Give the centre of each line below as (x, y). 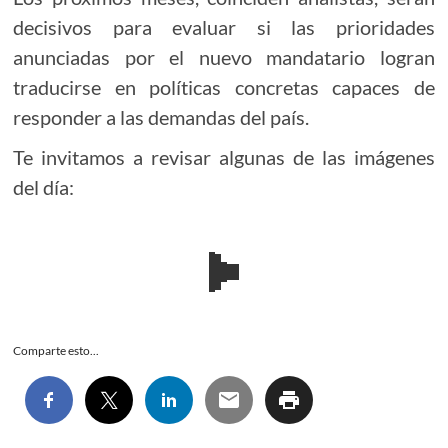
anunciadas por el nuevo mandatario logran (224, 57)
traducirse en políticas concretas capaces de (224, 87)
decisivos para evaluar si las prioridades (224, 27)
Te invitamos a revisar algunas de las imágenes (224, 157)
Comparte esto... (56, 351)
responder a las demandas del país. (161, 117)
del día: (44, 187)
